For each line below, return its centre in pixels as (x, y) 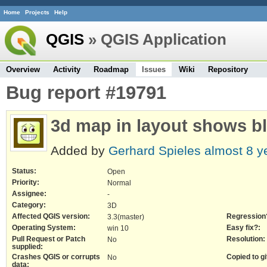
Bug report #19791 (86, 92)
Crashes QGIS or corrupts (56, 257)
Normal (119, 183)
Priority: (26, 182)
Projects (37, 13)
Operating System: (44, 228)
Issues (154, 69)
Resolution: (246, 239)
